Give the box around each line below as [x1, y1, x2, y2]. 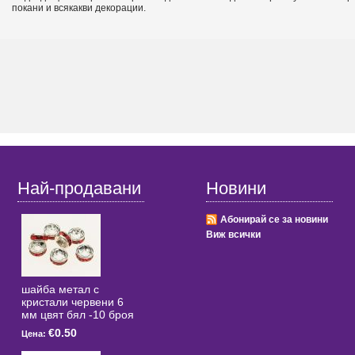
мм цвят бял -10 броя [21, 308, 134, 321]
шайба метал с [21, 283, 99, 296]
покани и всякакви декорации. [12, 2, 146, 13]
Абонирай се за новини [220, 214, 328, 225]
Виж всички [206, 229, 261, 240]
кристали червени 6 [21, 296, 124, 308]
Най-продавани [17, 178, 141, 198]
